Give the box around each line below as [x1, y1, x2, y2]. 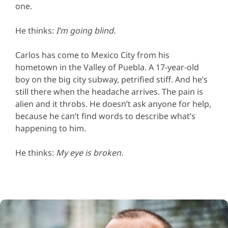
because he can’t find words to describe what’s [15, 110, 195, 122]
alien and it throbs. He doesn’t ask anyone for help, [15, 98, 211, 110]
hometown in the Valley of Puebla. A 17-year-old [15, 62, 199, 73]
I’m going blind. [56, 25, 116, 37]
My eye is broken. [56, 147, 123, 159]
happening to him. [15, 123, 86, 134]
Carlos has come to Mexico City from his [15, 49, 169, 61]
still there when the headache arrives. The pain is [15, 86, 203, 98]
